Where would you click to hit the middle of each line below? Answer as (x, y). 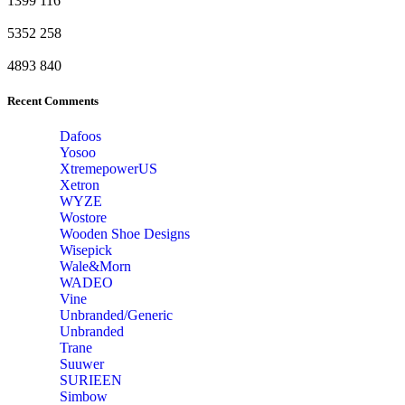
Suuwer (82, 364)
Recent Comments (53, 101)
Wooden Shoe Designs (125, 234)
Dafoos (80, 137)
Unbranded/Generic (116, 316)
